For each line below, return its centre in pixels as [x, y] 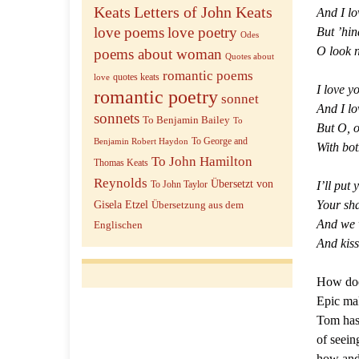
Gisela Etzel [121, 205]
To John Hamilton [202, 161]
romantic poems [208, 76]
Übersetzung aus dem [198, 205]
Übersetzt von [242, 184]
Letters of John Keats [203, 12]
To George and [220, 141]
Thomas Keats [121, 163]
